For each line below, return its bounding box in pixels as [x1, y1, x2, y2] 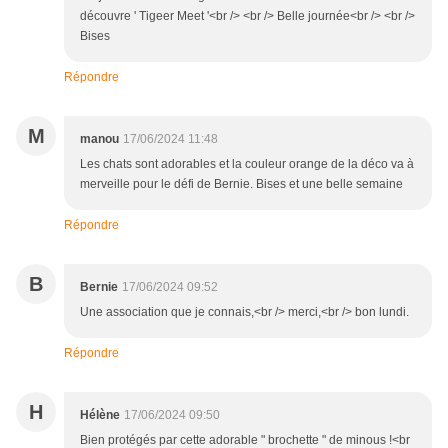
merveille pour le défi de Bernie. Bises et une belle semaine [80, 177, 403, 192]
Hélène [80, 408, 120, 423]
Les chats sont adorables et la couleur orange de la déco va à [80, 157, 414, 172]
